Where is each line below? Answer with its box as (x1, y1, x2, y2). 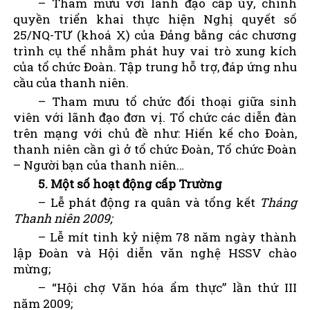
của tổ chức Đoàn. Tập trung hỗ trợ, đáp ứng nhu (13, 58, 297, 75)
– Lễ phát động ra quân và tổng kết (38, 194, 259, 210)
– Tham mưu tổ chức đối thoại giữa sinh (38, 93, 297, 109)
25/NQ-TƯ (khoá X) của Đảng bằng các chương (13, 26, 297, 43)
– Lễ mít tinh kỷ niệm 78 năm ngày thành (38, 228, 297, 245)
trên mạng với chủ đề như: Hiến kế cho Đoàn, (13, 125, 297, 141)
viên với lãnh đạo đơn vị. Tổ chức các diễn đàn (13, 109, 297, 125)
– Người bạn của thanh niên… (13, 156, 184, 173)
